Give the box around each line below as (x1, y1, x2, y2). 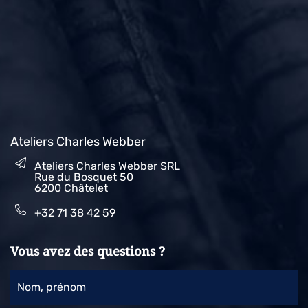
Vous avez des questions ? (10, 243, 165, 260)
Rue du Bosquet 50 (34, 170, 133, 184)
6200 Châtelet (34, 181, 108, 195)
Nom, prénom (17, 280, 86, 294)
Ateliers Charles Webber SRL (34, 159, 180, 173)
